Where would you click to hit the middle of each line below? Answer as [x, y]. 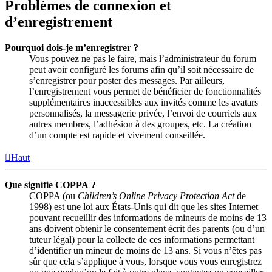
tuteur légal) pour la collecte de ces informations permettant [142, 240]
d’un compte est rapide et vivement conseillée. [117, 135]
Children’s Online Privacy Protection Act [156, 196]
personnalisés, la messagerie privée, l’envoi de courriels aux [143, 114]
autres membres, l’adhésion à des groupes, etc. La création [140, 124]
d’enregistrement [59, 22]
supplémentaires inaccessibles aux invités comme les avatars [144, 103]
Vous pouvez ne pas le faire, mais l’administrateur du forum [143, 59]
